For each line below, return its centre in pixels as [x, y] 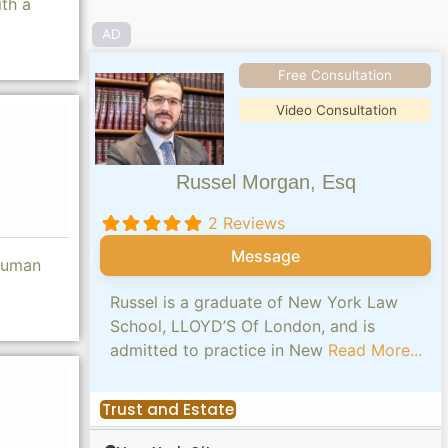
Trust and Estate [168, 409]
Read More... [375, 349]
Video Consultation [337, 109]
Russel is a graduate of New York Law [254, 301]
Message [266, 255]
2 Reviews [247, 223]
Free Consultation [334, 74]
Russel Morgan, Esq [265, 182]
